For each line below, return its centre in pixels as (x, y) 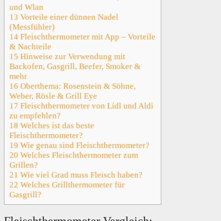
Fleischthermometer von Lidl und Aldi (86, 106)
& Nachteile (30, 46)
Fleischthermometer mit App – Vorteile (87, 37)
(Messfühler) (32, 27)
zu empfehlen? (35, 115)
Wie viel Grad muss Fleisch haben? (80, 175)
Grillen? (24, 165)
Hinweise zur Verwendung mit (72, 56)
